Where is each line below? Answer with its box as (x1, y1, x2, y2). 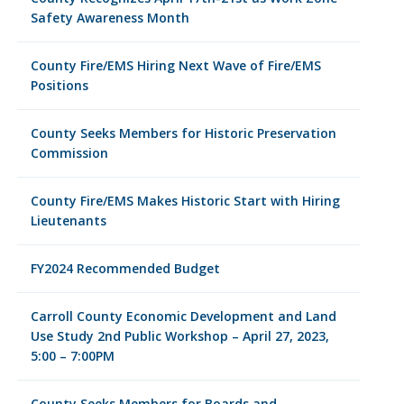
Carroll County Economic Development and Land (30, 308, 336, 325)
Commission (30, 144, 108, 161)
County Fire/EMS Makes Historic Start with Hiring (30, 192, 340, 209)
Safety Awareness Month (30, 9, 189, 26)
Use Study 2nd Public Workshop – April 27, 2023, (30, 327, 329, 344)
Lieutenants (30, 212, 106, 229)
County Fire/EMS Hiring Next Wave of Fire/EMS (30, 57, 321, 74)
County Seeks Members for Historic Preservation (30, 124, 336, 142)
